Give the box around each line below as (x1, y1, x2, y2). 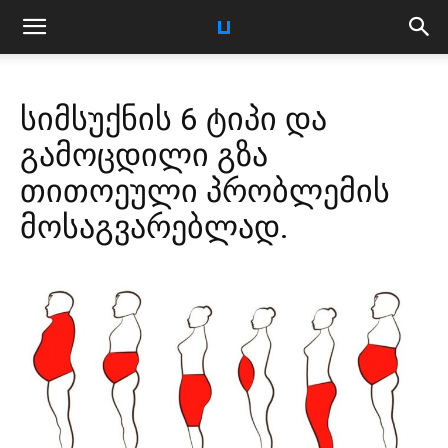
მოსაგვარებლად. (20, 208, 289, 246)
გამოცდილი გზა (20, 136, 268, 174)
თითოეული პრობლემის (20, 172, 390, 210)
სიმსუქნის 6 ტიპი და (20, 100, 327, 138)
